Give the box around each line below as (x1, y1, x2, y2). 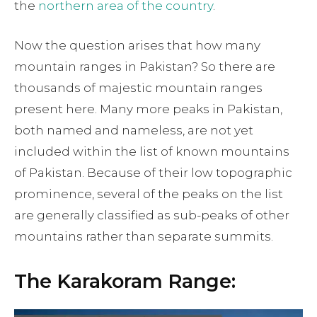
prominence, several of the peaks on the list (14, 187, 283, 202)
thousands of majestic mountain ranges (14, 81, 263, 96)
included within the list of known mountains (14, 144, 289, 159)
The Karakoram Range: (14, 270, 236, 294)
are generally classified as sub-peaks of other (14, 208, 289, 223)
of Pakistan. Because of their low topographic (14, 166, 292, 180)
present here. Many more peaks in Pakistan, (14, 102, 282, 117)
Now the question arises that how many (14, 38, 260, 53)
